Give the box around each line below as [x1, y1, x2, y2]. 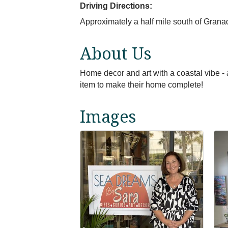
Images [80, 105, 136, 127]
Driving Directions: [80, 2, 152, 10]
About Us [80, 42, 151, 64]
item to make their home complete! [80, 80, 203, 89]
